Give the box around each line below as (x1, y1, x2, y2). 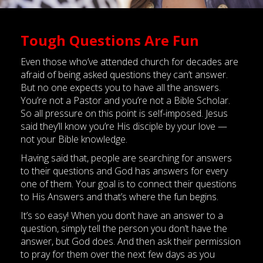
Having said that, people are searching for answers (21, 151, 232, 164)
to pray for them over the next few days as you (21, 248, 215, 261)
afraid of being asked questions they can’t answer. (21, 68, 228, 81)
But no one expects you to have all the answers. (21, 81, 221, 94)
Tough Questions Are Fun (21, 31, 199, 50)
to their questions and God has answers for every (21, 164, 228, 177)
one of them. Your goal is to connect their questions (21, 177, 237, 190)
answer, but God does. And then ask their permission (21, 235, 241, 248)
